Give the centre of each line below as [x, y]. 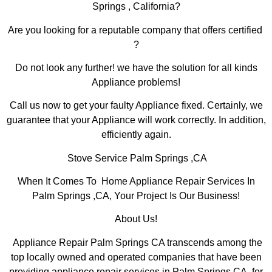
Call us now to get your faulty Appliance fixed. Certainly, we [136, 106]
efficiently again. [136, 135]
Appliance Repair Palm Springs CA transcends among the [136, 242]
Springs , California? [136, 7]
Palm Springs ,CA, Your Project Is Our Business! [136, 196]
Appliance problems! [136, 82]
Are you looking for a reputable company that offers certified [136, 30]
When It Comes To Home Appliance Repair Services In [136, 182]
